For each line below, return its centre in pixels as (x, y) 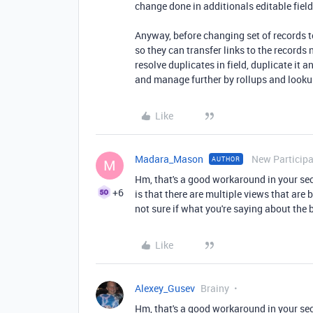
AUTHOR (226, 159)
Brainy (215, 288)
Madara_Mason (169, 159)
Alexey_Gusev (165, 288)
